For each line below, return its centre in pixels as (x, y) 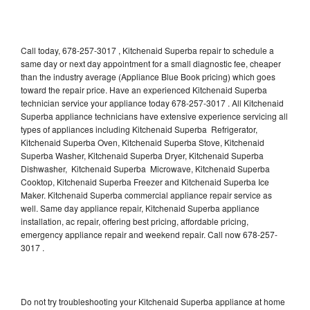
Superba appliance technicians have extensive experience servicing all (154, 116)
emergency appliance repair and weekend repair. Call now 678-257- (149, 234)
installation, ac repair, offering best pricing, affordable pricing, (135, 221)
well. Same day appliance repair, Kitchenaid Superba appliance (140, 208)
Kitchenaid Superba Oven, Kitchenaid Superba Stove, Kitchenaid (143, 142)
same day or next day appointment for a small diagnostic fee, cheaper (151, 63)
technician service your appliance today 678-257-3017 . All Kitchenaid (152, 102)
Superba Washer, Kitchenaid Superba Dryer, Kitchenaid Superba (142, 155)
